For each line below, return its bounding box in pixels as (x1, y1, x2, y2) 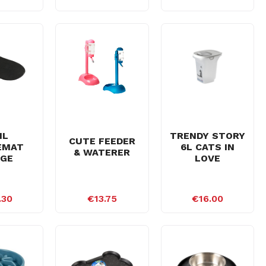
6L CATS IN (180, 141, 235, 153)
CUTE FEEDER (68, 135, 135, 147)
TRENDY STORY (169, 129, 245, 141)
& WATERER (74, 147, 131, 158)
